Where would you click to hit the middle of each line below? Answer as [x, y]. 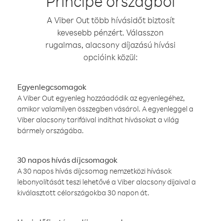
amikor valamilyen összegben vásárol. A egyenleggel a [105, 109]
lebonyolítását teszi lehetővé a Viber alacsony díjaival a [107, 182]
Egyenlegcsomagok [52, 87]
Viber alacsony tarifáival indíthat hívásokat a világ [98, 120]
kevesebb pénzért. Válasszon [110, 32]
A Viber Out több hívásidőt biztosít [110, 20]
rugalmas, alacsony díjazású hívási [110, 45]
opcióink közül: [110, 57]
